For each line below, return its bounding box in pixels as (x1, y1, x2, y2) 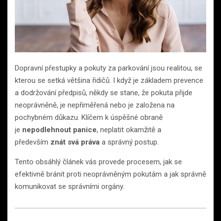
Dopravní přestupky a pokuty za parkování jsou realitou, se (15, 64, 202, 73)
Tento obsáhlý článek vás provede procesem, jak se (15, 157, 182, 167)
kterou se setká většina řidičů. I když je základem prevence (15, 76, 203, 85)
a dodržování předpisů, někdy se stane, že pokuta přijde (15, 88, 192, 98)
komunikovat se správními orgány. (15, 182, 124, 191)
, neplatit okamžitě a (97, 125, 161, 135)
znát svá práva (50, 138, 100, 147)
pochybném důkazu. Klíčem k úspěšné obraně (15, 113, 163, 122)
